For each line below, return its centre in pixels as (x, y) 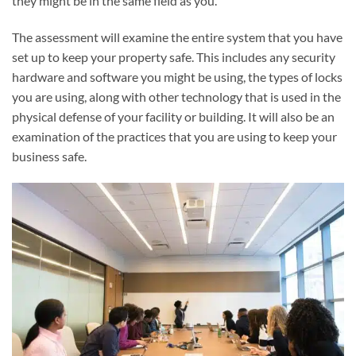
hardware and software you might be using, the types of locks (177, 76)
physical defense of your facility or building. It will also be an (173, 116)
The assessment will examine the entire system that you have (177, 37)
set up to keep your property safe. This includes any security (174, 56)
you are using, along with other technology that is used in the (176, 96)
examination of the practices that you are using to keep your (174, 136)
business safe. (49, 156)
